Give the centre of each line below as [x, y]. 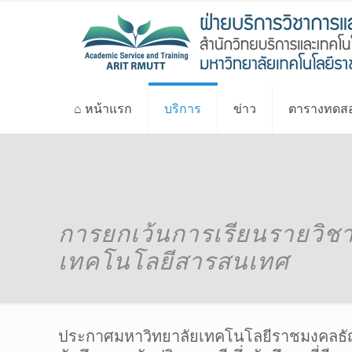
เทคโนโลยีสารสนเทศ [174, 261]
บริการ [183, 109]
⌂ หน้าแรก [103, 109]
